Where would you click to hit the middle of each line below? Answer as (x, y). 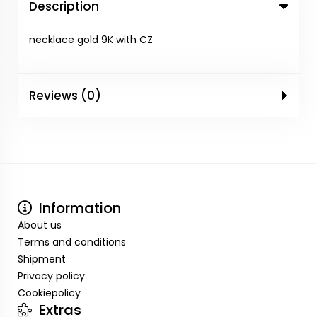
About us (40, 225)
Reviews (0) (65, 96)
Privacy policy (51, 276)
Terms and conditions (72, 242)
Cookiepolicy (49, 293)
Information (78, 208)
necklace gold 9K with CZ (91, 40)
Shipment (42, 259)
